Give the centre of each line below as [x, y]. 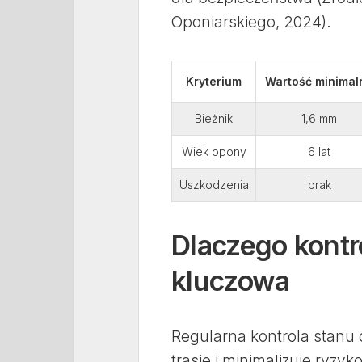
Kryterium [214, 81]
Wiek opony [214, 152]
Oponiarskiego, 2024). [251, 22]
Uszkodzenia [214, 185]
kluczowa [231, 281]
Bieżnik [214, 118]
